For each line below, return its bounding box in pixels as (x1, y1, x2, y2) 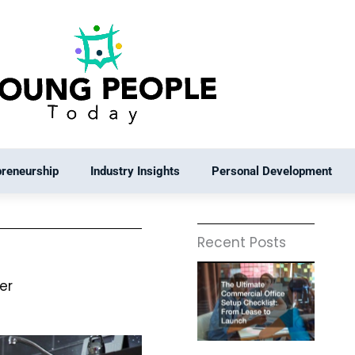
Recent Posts (197, 233, 286, 253)
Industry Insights (90, 163, 180, 178)
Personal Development (212, 163, 332, 178)
